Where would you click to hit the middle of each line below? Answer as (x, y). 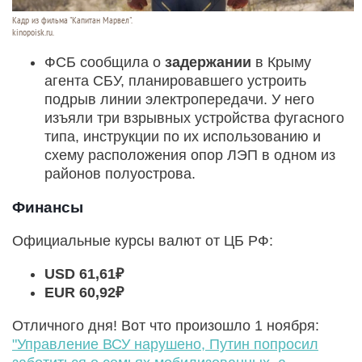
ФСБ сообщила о (105, 62)
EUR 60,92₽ (84, 292)
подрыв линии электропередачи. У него (179, 99)
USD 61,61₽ (84, 274)
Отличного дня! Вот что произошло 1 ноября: (166, 325)
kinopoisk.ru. (33, 32)
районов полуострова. (120, 173)
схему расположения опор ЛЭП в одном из (190, 155)
